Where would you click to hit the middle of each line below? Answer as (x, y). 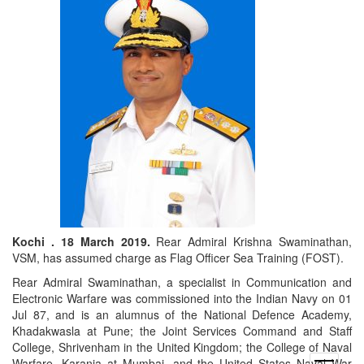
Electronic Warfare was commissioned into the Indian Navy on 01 (182, 299)
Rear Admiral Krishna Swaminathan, (254, 242)
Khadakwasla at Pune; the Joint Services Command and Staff (182, 331)
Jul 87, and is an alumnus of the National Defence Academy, (182, 315)
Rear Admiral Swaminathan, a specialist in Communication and (182, 282)
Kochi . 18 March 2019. (84, 242)
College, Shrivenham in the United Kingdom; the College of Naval (182, 347)
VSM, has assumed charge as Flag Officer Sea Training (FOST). (178, 258)
